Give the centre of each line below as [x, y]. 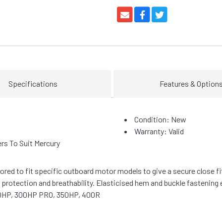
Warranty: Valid [159, 131]
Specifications [33, 84]
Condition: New [160, 119]
